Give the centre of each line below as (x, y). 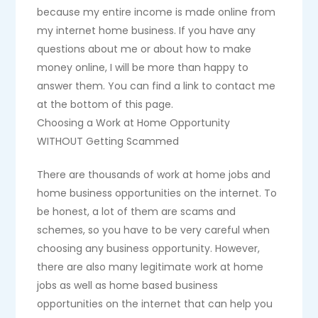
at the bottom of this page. (105, 104)
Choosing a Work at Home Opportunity (134, 123)
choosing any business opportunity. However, (149, 248)
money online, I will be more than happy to (143, 67)
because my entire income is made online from (157, 12)
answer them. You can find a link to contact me (157, 86)
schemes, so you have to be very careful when (154, 230)
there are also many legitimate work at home (150, 267)
